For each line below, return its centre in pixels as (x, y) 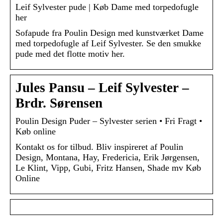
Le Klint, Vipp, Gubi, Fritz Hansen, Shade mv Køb (108, 168)
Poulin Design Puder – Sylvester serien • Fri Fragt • (109, 121)
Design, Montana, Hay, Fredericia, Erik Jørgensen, (108, 158)
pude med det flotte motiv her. (70, 54)
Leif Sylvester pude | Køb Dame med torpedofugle (107, 7)
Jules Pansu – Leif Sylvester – (102, 88)
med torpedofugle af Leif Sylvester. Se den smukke (108, 44)
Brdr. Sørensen (59, 103)
